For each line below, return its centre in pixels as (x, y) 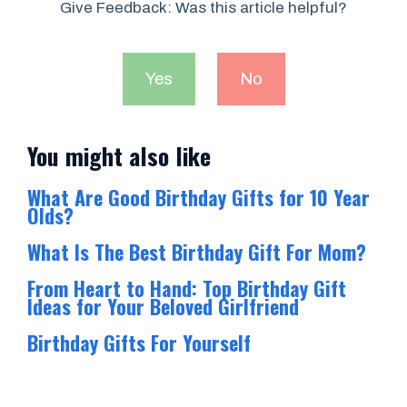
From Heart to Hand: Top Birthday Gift (187, 288)
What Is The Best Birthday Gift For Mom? (197, 251)
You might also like (119, 155)
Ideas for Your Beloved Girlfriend (163, 306)
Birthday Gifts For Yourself (139, 342)
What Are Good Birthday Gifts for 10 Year (199, 197)
